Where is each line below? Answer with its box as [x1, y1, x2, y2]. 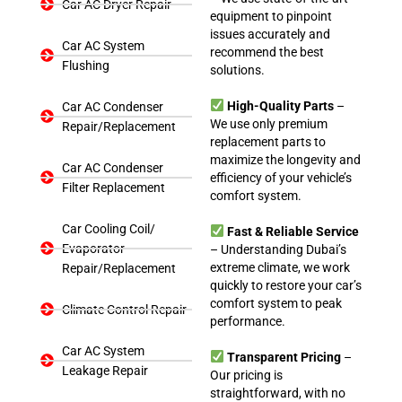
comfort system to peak [210, 295, 342, 310]
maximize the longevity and [210, 152, 361, 167]
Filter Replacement [61, 179, 165, 195]
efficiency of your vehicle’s [210, 170, 352, 185]
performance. [210, 313, 285, 328]
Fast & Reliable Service [226, 223, 359, 239]
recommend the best [210, 44, 324, 59]
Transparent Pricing [226, 349, 341, 364]
